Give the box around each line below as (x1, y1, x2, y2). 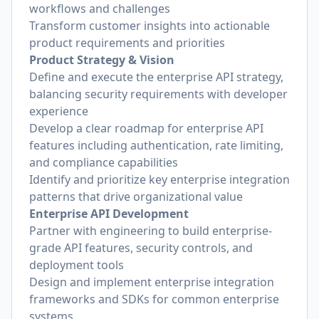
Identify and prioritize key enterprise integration (29, 172, 290, 187)
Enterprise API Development (29, 206, 189, 221)
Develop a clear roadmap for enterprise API (29, 120, 263, 136)
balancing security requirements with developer (29, 86, 288, 102)
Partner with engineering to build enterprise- (29, 223, 272, 239)
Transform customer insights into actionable (29, 18, 270, 33)
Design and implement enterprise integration (29, 274, 274, 290)
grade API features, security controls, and (29, 240, 253, 256)
